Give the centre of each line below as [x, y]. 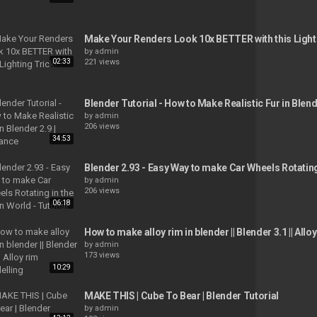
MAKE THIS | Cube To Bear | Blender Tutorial [181, 296]
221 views [102, 62]
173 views [102, 255]
